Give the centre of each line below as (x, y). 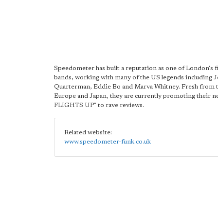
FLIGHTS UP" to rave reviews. (99, 105)
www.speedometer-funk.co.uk (108, 142)
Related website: (88, 133)
